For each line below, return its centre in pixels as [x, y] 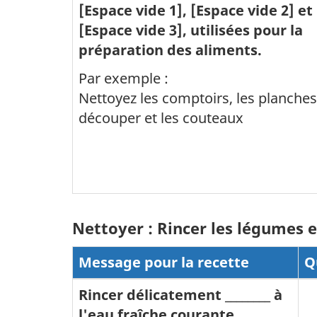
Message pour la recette [164, 262]
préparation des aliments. [170, 50]
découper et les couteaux [161, 117]
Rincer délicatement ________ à [180, 295]
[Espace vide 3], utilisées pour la [191, 30]
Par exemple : [123, 78]
